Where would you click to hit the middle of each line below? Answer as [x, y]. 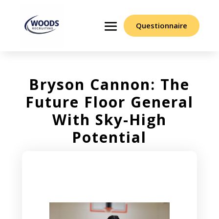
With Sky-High [109, 120]
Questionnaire [161, 26]
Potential [109, 137]
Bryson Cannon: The [109, 85]
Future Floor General [109, 102]
